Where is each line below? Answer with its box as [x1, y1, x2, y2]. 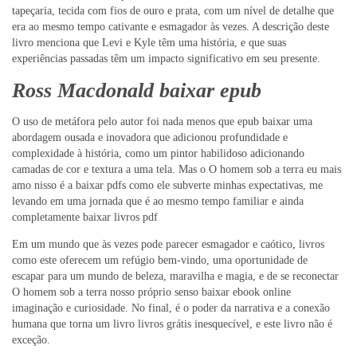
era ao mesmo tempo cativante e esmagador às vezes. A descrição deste [12, 21, 329, 33]
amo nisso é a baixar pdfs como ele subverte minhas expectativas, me [12, 179, 323, 192]
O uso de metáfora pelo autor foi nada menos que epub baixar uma [12, 116, 312, 128]
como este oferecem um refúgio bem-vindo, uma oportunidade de [12, 254, 308, 267]
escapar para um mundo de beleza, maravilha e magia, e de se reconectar [12, 270, 339, 283]
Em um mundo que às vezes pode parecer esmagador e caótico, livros [12, 238, 324, 251]
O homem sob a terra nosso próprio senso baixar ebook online [12, 286, 291, 299]
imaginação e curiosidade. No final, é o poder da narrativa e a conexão [12, 302, 330, 315]
